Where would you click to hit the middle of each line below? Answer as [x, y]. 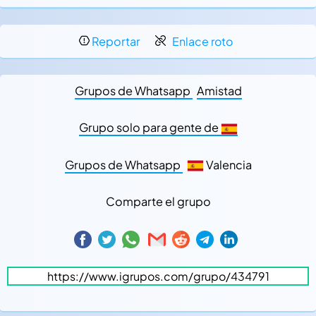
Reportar [116, 41]
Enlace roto [202, 41]
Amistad [219, 91]
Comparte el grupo [158, 202]
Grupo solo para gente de [150, 127]
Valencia [227, 164]
